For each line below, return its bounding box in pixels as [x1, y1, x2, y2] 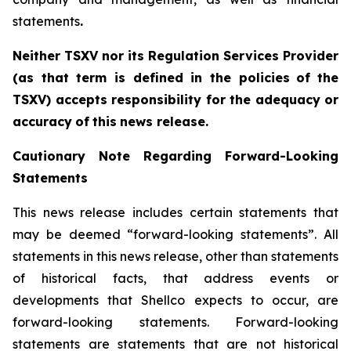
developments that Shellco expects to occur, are [13, 292, 338, 308]
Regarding [143, 148, 212, 164]
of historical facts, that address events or [13, 270, 338, 286]
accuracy [13, 114, 72, 129]
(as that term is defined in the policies [13, 70, 290, 85]
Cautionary [13, 148, 85, 164]
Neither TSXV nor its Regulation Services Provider [13, 48, 338, 63]
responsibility [111, 92, 201, 107]
